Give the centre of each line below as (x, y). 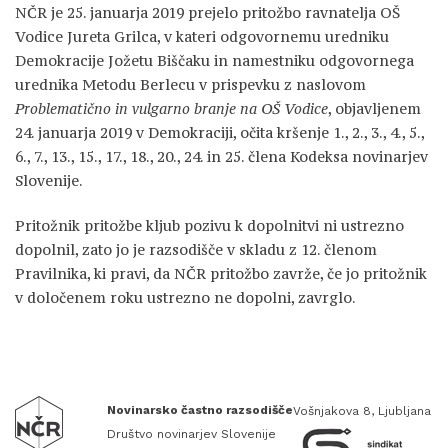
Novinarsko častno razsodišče (200, 410)
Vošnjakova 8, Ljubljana (362, 411)
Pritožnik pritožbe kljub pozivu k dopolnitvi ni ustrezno (209, 225)
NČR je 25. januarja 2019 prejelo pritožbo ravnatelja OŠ (207, 12)
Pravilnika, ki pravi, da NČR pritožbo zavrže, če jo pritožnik (221, 273)
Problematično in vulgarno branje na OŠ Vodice (171, 108)
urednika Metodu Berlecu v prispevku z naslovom (190, 84)
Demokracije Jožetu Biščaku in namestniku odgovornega (214, 60)
